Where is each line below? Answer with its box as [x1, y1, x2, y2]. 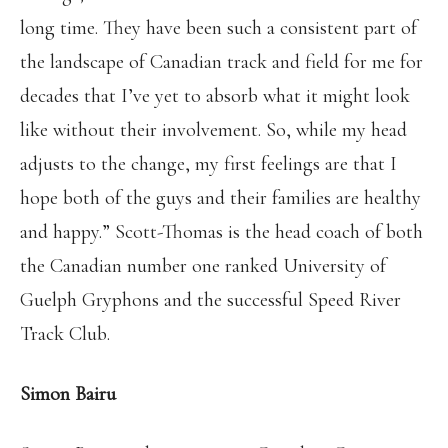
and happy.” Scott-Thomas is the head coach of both [20, 220, 423, 244]
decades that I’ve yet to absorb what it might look [20, 84, 410, 108]
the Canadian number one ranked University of [20, 254, 386, 278]
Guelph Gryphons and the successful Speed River [20, 288, 401, 312]
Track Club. [20, 322, 110, 346]
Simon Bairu [20, 382, 116, 406]
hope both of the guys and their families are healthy [20, 186, 421, 210]
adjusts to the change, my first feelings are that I [20, 152, 397, 176]
